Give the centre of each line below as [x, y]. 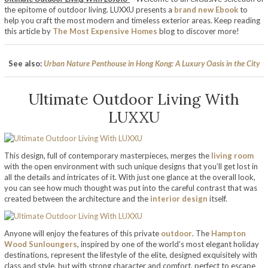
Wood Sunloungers [41, 244]
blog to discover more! [198, 31]
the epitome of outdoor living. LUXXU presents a [89, 10]
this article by [28, 31]
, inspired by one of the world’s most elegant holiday [168, 244]
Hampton [229, 233]
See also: [26, 64]
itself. [217, 198]
